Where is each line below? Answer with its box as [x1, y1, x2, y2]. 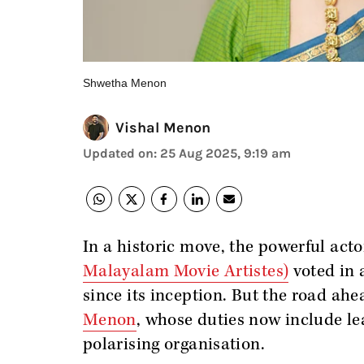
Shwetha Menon [83, 76, 167, 89]
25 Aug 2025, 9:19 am [160, 145, 291, 161]
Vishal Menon [115, 119, 210, 136]
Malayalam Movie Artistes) [83, 261, 289, 282]
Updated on [83, 145, 154, 161]
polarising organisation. [83, 334, 265, 355]
